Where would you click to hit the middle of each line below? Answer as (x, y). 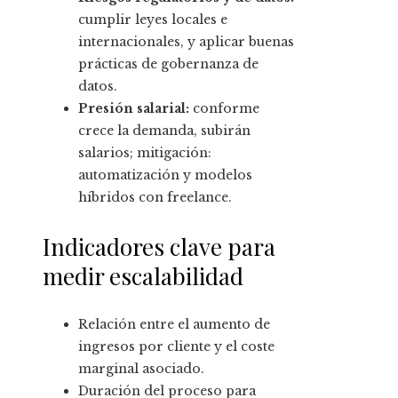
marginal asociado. (141, 369)
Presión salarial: (134, 109)
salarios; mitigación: (145, 153)
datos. (98, 87)
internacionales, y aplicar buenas (186, 42)
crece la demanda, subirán (164, 131)
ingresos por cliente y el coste (176, 347)
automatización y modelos (165, 175)
